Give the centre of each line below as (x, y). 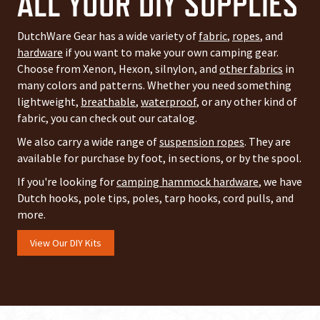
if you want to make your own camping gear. (171, 52)
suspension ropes (202, 142)
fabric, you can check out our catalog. (107, 118)
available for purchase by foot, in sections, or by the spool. (159, 158)
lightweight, (49, 102)
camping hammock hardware (187, 182)
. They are (267, 142)
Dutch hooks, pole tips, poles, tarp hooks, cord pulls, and (155, 198)
